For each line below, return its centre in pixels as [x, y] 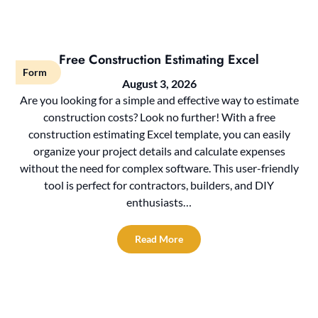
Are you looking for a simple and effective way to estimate [159, 99]
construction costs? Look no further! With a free [159, 116]
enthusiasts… [159, 202]
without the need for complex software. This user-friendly [159, 168]
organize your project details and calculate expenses [159, 150]
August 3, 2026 [159, 83]
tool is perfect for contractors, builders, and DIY [159, 185]
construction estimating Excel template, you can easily [159, 133]
